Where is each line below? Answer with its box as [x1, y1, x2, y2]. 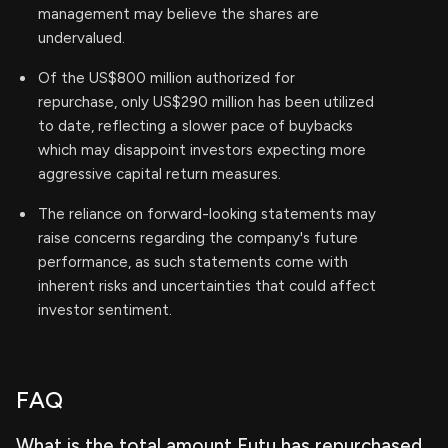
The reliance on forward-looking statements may [38, 205, 376, 223]
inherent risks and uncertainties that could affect [38, 277, 376, 295]
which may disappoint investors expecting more [38, 141, 366, 159]
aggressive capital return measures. [38, 165, 281, 183]
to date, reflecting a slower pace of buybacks [38, 117, 353, 135]
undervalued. [38, 29, 125, 47]
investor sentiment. [38, 301, 172, 319]
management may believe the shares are [38, 5, 319, 23]
